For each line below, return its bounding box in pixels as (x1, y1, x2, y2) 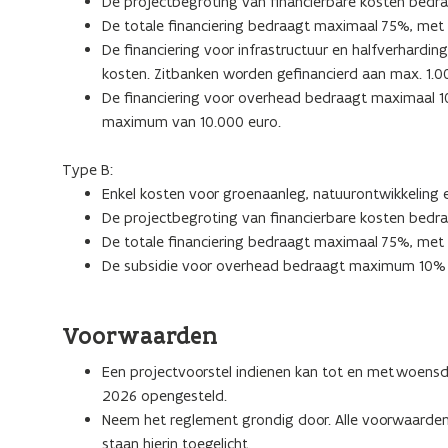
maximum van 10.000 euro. (102, 112, 285, 131)
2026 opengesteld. (102, 386, 227, 405)
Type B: (62, 160, 113, 179)
